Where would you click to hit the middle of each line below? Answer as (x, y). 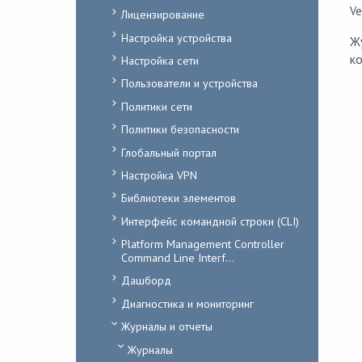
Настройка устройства (176, 37)
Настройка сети (160, 61)
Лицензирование (162, 15)
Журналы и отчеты (166, 326)
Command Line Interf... (177, 258)
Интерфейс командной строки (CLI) (210, 221)
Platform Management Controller (202, 244)
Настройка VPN (159, 175)
